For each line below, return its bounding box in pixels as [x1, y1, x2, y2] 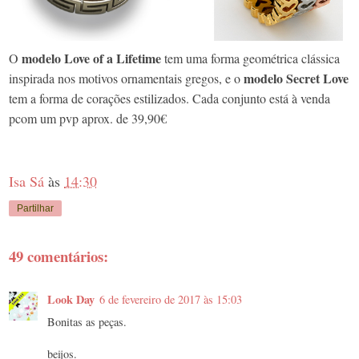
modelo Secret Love [244, 68, 349, 87]
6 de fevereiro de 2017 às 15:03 [99, 291, 242, 307]
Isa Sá [9, 171, 44, 191]
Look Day [47, 290, 95, 308]
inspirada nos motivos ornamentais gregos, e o [9, 69, 240, 87]
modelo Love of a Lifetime [18, 48, 164, 67]
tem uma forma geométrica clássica [164, 49, 340, 67]
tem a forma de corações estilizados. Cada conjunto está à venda [9, 89, 330, 107]
